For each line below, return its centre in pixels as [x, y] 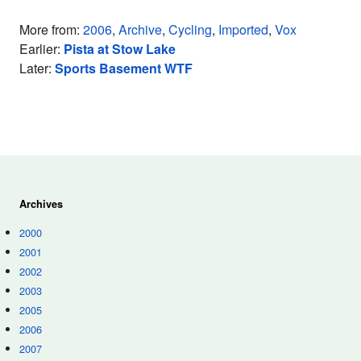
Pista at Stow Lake [120, 49]
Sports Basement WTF [124, 68]
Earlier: [41, 49]
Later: [37, 68]
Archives [41, 204]
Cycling [190, 29]
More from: [51, 29]
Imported [243, 29]
